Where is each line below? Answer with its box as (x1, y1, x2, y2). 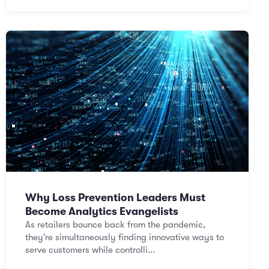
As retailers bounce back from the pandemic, (25, 219, 205, 230)
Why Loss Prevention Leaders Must (25, 192, 205, 204)
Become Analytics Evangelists (25, 205, 178, 217)
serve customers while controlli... (25, 244, 155, 255)
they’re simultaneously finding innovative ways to (25, 232, 224, 243)
